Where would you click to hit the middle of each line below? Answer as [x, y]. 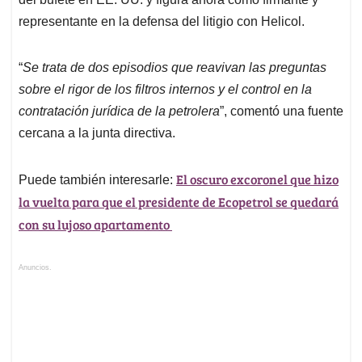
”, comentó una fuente [282, 111]
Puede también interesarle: [97, 179]
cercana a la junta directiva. [97, 133]
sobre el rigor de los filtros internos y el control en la [165, 89]
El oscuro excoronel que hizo [257, 179]
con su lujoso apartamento [95, 224]
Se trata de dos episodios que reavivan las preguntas [175, 67]
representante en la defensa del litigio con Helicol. [162, 21]
